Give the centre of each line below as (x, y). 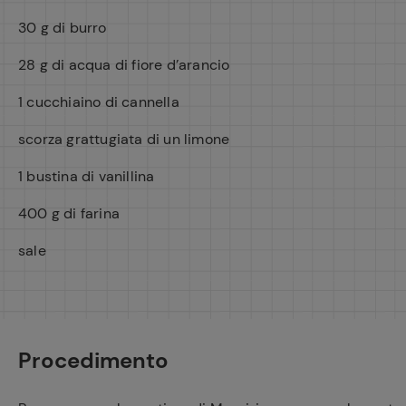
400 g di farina (69, 213)
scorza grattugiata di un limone (124, 139)
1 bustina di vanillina (87, 176)
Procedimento (93, 360)
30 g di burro (63, 28)
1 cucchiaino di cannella (99, 102)
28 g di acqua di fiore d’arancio (124, 65)
